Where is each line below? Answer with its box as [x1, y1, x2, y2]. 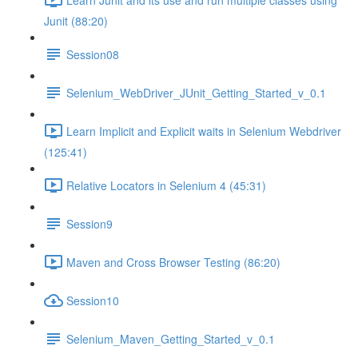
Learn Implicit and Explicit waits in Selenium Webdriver [66, 122, 341, 139]
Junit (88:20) [44, 13, 108, 29]
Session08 [66, 46, 119, 62]
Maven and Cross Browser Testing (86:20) [66, 253, 280, 270]
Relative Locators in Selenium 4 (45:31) [66, 177, 266, 193]
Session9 [66, 215, 113, 232]
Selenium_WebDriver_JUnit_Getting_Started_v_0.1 [66, 84, 326, 101]
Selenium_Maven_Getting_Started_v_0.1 [66, 330, 275, 347]
